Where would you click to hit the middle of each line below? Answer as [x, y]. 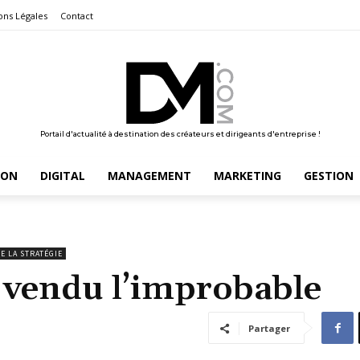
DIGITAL [62, 175]
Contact [77, 16]
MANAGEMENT [149, 175]
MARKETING [247, 175]
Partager [269, 328]
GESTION [328, 175]
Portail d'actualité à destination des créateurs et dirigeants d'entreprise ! [180, 133]
